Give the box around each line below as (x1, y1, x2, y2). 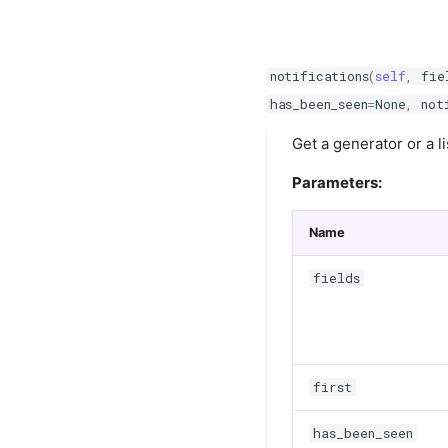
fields (312, 268, 360, 287)
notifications (269, 66, 369, 85)
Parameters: (292, 172, 382, 192)
